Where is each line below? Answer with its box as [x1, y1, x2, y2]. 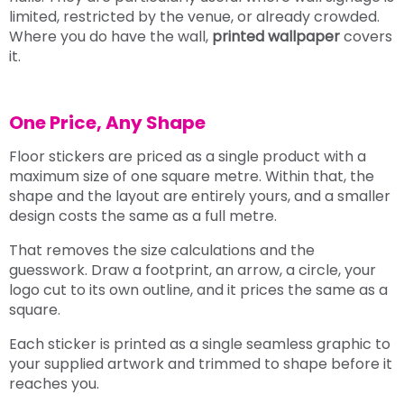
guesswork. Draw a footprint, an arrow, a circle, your [9, 259, 376, 280]
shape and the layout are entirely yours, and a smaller [9, 185, 390, 207]
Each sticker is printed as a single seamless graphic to [9, 333, 390, 354]
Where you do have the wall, [9, 25, 212, 47]
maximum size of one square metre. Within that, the [9, 165, 374, 187]
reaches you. [9, 372, 99, 394]
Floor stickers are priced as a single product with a [9, 145, 366, 167]
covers [340, 25, 392, 47]
